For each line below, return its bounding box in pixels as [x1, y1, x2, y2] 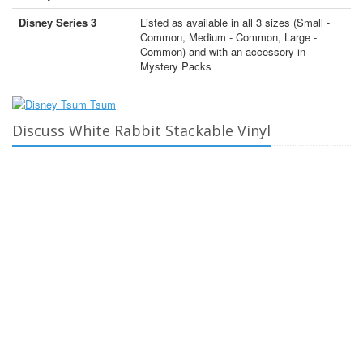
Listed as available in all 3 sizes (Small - [140, 14, 330, 30]
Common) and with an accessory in [140, 43, 305, 59]
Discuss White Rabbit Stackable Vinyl [12, 120, 271, 140]
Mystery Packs [140, 58, 211, 74]
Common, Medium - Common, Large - [140, 28, 317, 45]
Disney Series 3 [19, 14, 96, 30]
